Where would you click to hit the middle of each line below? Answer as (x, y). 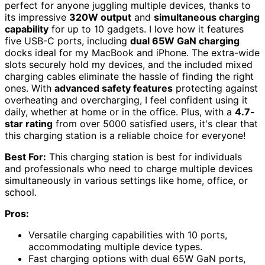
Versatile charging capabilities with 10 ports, (128, 235)
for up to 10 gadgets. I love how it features (146, 29)
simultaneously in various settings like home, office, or (126, 181)
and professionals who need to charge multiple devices (129, 169)
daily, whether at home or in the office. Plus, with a (120, 112)
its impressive (37, 17)
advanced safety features (114, 88)
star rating (29, 124)
